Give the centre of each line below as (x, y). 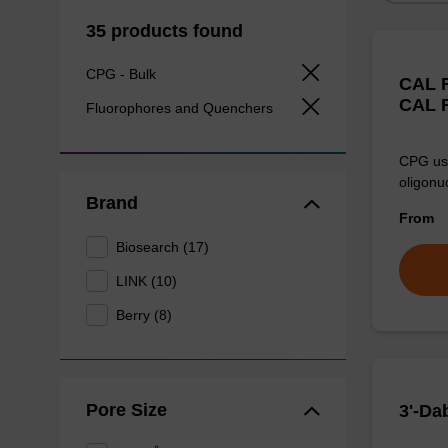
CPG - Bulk (122, 73)
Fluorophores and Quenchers (181, 107)
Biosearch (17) (163, 246)
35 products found (164, 30)
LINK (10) (147, 280)
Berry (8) (144, 314)
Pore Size (126, 409)
